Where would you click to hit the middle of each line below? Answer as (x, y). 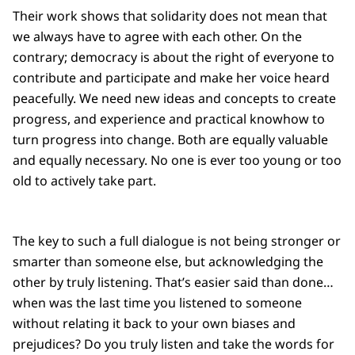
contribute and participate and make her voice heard (171, 78)
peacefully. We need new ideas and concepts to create (174, 99)
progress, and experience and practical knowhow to (169, 119)
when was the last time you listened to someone (157, 303)
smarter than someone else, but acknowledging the (168, 262)
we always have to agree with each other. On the (157, 37)
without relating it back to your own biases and (154, 324)
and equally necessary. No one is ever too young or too (177, 160)
